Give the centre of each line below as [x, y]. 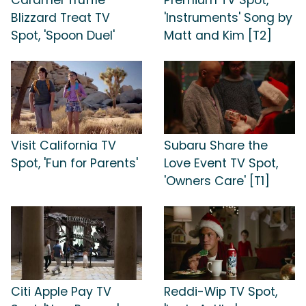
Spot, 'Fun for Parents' [74, 164]
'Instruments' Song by [228, 17]
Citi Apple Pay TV [61, 291]
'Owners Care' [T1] [217, 181]
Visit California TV [64, 146]
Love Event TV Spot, [221, 164]
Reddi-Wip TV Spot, [221, 291]
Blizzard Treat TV [60, 17]
